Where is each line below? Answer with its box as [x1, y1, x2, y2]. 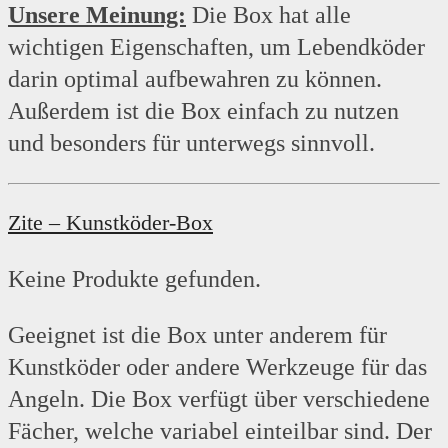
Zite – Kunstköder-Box [8, 210, 213, 236]
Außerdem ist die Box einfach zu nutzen [8, 98, 399, 125]
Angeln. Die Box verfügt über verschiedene [8, 386, 430, 413]
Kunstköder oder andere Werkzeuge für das [8, 354, 427, 381]
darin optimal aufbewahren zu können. [8, 66, 382, 93]
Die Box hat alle [186, 2, 351, 29]
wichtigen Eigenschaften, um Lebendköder [8, 34, 425, 61]
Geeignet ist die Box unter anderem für [8, 322, 387, 349]
